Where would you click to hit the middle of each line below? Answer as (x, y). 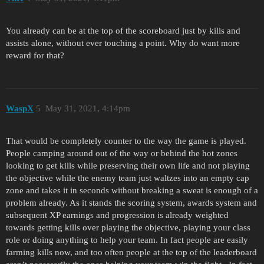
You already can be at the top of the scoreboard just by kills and (123, 31)
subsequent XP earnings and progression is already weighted (117, 215)
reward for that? (35, 56)
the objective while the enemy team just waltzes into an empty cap (128, 178)
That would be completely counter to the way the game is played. (126, 141)
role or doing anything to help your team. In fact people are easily (127, 240)
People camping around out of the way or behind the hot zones (122, 153)
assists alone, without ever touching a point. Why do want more (123, 43)
